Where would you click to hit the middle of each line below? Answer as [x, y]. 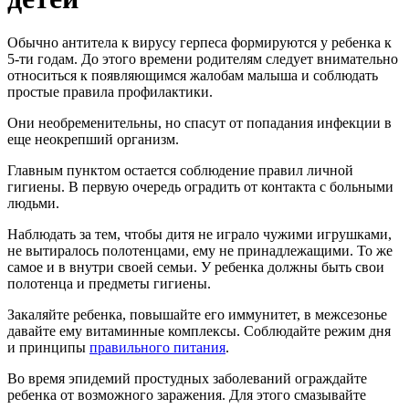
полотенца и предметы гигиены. [109, 283]
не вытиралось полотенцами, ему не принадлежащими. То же [200, 251]
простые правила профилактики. [110, 92]
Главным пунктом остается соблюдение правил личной [180, 170]
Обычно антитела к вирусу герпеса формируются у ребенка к [199, 42]
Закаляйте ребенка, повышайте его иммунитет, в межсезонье [197, 315]
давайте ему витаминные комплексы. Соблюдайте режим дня [199, 331]
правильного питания [157, 347]
